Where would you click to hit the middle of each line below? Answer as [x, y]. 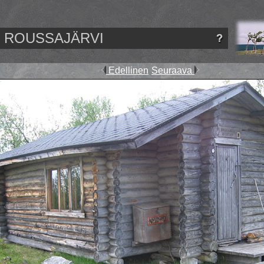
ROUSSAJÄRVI [54, 38]
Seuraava [173, 70]
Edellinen [127, 70]
